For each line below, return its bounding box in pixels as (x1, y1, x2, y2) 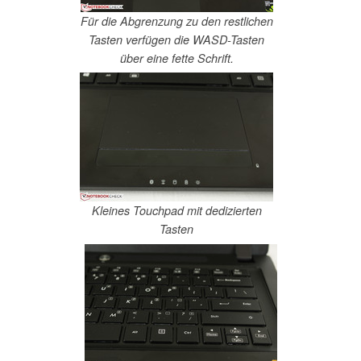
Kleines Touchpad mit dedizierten (91, 202, 262, 219)
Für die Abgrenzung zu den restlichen (80, 12, 273, 29)
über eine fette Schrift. (119, 49, 234, 66)
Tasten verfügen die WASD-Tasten (89, 31, 264, 48)
